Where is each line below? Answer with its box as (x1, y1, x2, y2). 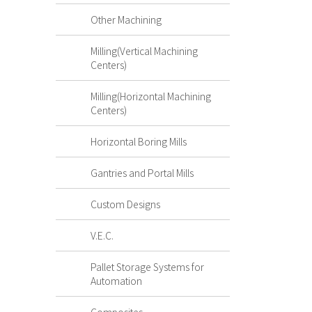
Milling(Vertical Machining (91, 44, 198, 58)
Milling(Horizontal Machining (91, 89, 211, 104)
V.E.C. (91, 228, 114, 243)
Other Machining (91, 13, 162, 27)
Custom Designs (91, 197, 160, 212)
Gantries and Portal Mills (91, 166, 194, 180)
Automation (91, 274, 142, 288)
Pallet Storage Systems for (91, 260, 204, 274)
